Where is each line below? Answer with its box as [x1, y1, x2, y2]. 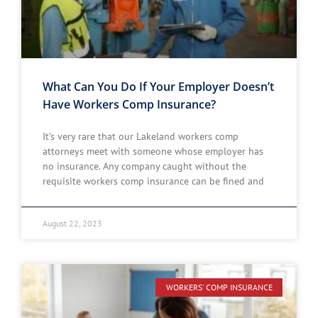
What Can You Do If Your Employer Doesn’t [43, 79, 274, 94]
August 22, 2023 [43, 218, 102, 229]
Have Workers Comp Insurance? [43, 97, 216, 112]
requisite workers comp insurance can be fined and [43, 175, 264, 187]
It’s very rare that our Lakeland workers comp [43, 130, 238, 143]
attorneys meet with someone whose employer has [43, 145, 263, 158]
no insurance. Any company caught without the [43, 160, 246, 172]
